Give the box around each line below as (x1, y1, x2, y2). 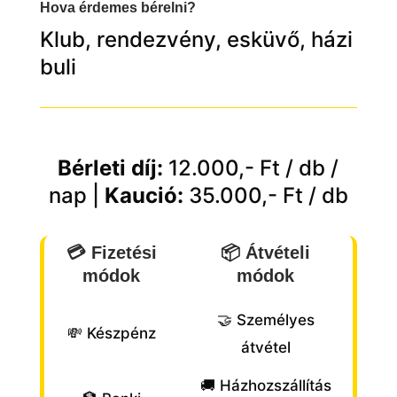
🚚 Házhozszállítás (199, 377, 331, 395)
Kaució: (104, 183, 183, 209)
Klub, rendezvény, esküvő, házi (39, 27, 353, 53)
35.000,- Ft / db (183, 183, 348, 209)
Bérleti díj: (58, 155, 164, 182)
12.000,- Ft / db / (168, 155, 339, 182)
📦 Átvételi (221, 243, 311, 263)
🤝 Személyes (216, 311, 315, 330)
